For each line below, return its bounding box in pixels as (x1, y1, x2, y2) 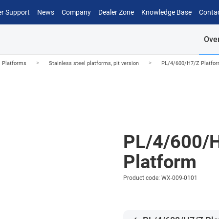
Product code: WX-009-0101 (123, 174, 197, 181)
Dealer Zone (98, 8, 134, 16)
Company (61, 8, 91, 16)
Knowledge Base (141, 8, 192, 16)
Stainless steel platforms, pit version (49, 60, 139, 66)
